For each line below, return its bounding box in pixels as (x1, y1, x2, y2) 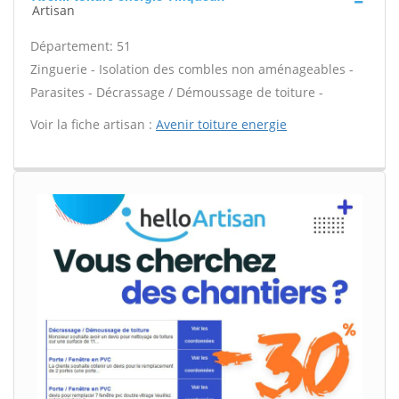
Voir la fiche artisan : (30, 116, 156, 133)
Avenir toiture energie (156, 116, 287, 133)
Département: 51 (30, 37, 131, 54)
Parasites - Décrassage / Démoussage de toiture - (30, 84, 323, 101)
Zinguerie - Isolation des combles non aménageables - (30, 61, 354, 77)
